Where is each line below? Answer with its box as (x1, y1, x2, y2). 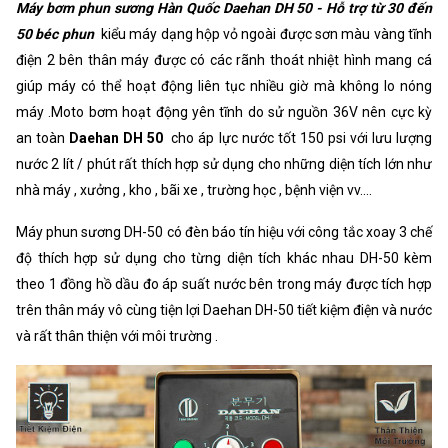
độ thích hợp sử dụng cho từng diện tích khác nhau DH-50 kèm (16, 249, 432, 266)
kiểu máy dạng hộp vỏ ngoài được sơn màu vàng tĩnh (97, 25, 433, 42)
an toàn (16, 129, 66, 146)
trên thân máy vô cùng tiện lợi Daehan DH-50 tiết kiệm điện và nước (16, 301, 432, 318)
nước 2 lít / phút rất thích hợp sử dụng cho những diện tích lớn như (16, 155, 432, 172)
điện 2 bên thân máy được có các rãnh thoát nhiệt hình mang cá (16, 51, 432, 68)
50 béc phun (16, 25, 94, 42)
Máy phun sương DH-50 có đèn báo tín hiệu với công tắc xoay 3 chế (16, 223, 432, 240)
